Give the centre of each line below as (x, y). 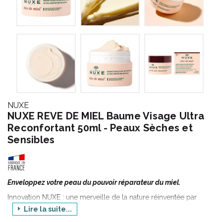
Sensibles (31, 140)
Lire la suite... (47, 209)
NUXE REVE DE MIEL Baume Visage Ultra (106, 116)
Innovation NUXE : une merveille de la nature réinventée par (102, 197)
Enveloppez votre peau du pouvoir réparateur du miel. (95, 182)
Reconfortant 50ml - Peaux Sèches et (100, 128)
